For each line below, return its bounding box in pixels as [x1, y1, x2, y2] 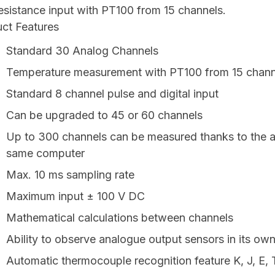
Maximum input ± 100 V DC [6, 190, 145, 203]
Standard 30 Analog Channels [6, 44, 158, 58]
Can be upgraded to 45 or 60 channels [6, 109, 203, 122]
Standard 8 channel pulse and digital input [6, 87, 219, 101]
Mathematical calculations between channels [6, 211, 233, 225]
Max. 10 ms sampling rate [6, 168, 134, 182]
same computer [6, 147, 85, 160]
